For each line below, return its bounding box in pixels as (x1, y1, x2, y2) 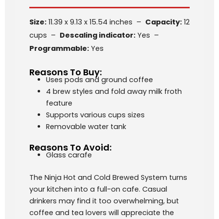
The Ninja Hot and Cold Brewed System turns (29, 172, 187, 182)
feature (45, 98, 72, 108)
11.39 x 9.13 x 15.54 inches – (46, 17, 145, 27)
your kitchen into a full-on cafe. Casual (29, 184, 167, 194)
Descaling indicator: (60, 30, 135, 41)
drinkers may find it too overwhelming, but (29, 196, 179, 206)
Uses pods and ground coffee (45, 74, 153, 85)
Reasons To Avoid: (29, 141, 111, 153)
